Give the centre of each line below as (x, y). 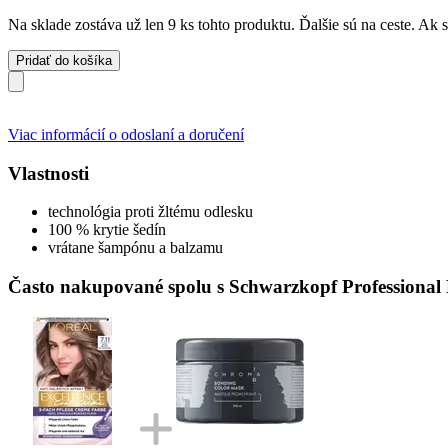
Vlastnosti (48, 173)
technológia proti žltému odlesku (150, 212)
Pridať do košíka (64, 60)
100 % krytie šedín (107, 230)
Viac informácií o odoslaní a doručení (126, 134)
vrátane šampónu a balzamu (135, 248)
